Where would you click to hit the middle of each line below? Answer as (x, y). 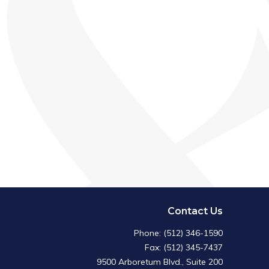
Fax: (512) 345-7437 (183, 248)
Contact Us (195, 211)
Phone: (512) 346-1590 (178, 233)
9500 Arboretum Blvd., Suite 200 (159, 262)
